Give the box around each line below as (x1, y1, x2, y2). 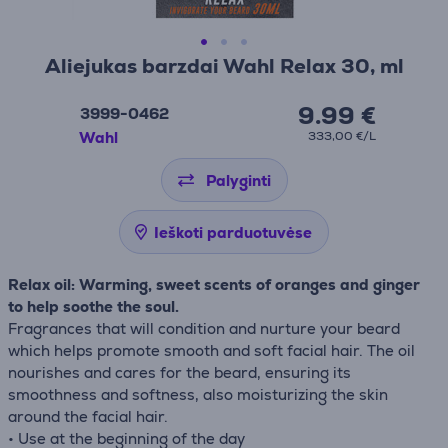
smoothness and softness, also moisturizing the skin (8, 385, 388, 404)
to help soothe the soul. (8, 297, 179, 316)
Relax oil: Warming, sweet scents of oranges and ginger (8, 275, 420, 294)
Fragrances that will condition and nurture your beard (8, 319, 400, 338)
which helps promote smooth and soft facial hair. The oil (8, 341, 415, 360)
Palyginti (205, 171, 271, 190)
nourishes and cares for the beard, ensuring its (8, 363, 351, 382)
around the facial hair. (8, 407, 172, 426)
